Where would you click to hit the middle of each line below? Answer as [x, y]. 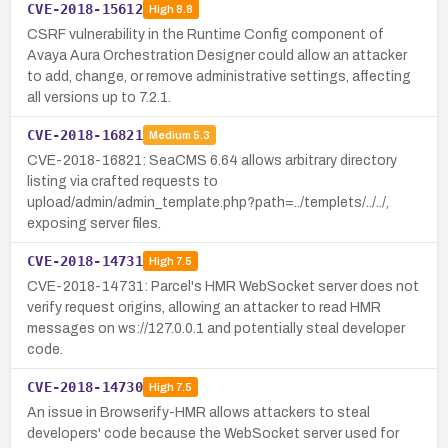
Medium [169, 135]
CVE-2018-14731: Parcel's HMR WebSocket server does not [223, 286]
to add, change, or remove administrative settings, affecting [219, 76]
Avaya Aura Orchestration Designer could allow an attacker [217, 55]
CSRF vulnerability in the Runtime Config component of [205, 34]
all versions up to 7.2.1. [99, 97]
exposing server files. [94, 223]
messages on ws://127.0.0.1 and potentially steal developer [216, 328]
